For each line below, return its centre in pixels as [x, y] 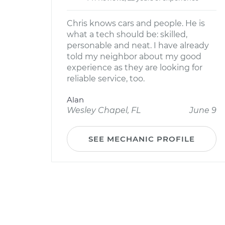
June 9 [203, 110]
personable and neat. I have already [138, 45]
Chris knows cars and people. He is [136, 23]
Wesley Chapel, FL [104, 110]
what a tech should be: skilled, [127, 34]
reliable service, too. [106, 79]
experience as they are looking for [135, 68]
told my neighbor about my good [134, 57]
